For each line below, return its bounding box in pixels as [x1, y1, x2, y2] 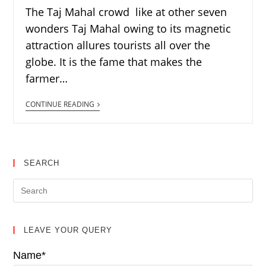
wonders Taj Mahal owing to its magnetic [26, 21, 232, 36]
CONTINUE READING [26, 99, 95, 110]
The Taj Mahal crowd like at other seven [26, 5, 227, 20]
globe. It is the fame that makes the [26, 55, 202, 69]
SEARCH [24, 159, 60, 168]
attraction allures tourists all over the [26, 38, 211, 53]
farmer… [26, 71, 68, 86]
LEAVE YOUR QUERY [24, 226, 113, 235]
